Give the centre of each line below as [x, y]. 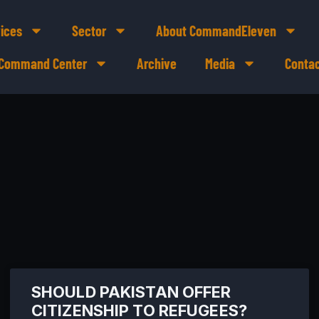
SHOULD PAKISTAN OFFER [131, 292]
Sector [89, 31]
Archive [156, 63]
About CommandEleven [216, 31]
